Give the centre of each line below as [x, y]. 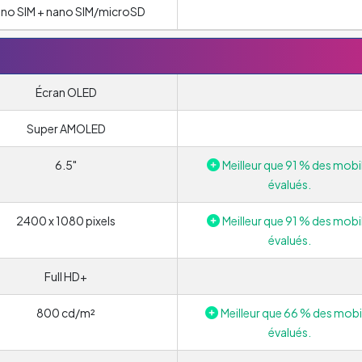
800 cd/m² [66, 312]
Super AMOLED [66, 128]
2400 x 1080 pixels [66, 220]
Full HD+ [66, 276]
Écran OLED [66, 92]
